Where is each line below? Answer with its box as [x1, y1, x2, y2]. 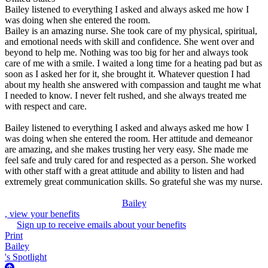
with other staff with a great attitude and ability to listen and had [5, 165, 244, 176]
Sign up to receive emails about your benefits [17, 219, 186, 230]
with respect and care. [5, 100, 87, 111]
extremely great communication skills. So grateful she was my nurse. [5, 176, 263, 187]
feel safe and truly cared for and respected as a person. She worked [5, 154, 256, 165]
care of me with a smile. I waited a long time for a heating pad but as [5, 57, 262, 68]
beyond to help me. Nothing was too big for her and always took [5, 47, 248, 57]
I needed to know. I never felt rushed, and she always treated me [5, 90, 246, 100]
